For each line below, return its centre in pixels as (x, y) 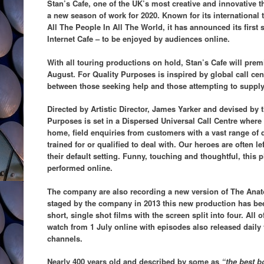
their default (70, 156)
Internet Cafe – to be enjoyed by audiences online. (138, 39)
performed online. (80, 168)
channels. (65, 238)
